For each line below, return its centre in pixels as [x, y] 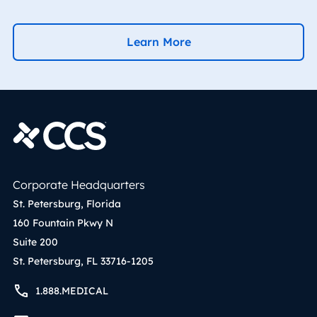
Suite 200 [35, 242]
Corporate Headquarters [79, 184]
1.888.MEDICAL [71, 291]
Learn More [158, 42]
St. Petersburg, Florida [67, 203]
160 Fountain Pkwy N [63, 223]
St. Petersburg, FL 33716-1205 [83, 261]
